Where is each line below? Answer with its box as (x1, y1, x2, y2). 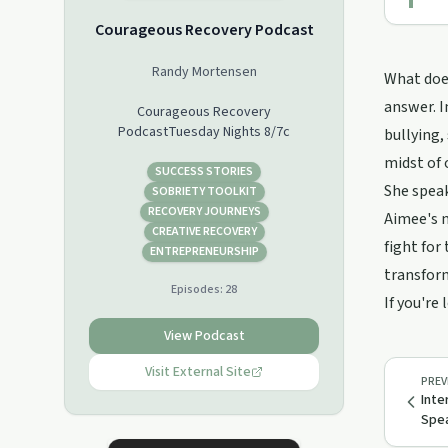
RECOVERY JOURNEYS (147, 203, 261, 220)
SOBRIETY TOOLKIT (151, 183, 257, 200)
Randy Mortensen (151, 62, 257, 82)
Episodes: (171, 281, 225, 298)
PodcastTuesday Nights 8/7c (118, 122, 290, 142)
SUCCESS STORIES (155, 163, 253, 180)
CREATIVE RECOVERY (151, 223, 257, 240)
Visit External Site (145, 362, 251, 382)
